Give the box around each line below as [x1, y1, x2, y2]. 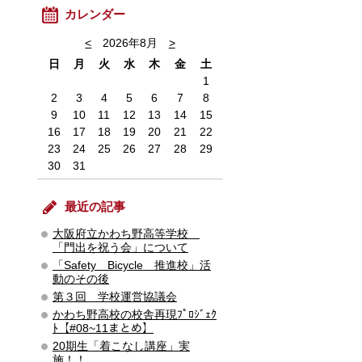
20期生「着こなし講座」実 [53, 339, 190, 352]
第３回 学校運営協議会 [53, 290, 177, 303]
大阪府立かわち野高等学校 [53, 227, 200, 240]
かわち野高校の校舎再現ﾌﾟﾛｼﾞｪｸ [53, 308, 217, 321]
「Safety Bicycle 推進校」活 [53, 259, 211, 271]
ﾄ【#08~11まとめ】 [53, 322, 154, 335]
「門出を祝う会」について [53, 241, 188, 254]
